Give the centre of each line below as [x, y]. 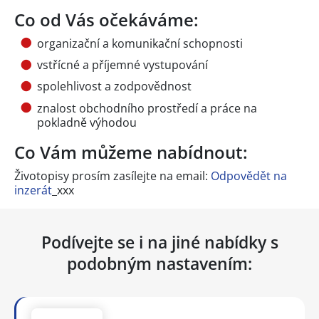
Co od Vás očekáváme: [106, 19]
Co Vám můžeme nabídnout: [131, 152]
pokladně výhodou [87, 122]
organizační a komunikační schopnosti [140, 43]
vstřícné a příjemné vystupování [122, 64]
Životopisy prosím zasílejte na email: [113, 176]
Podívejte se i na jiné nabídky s [159, 242]
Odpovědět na [249, 176]
